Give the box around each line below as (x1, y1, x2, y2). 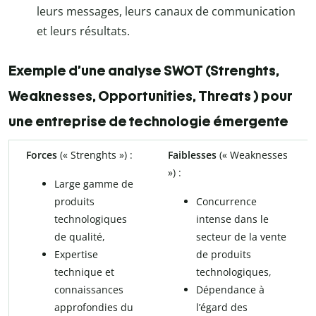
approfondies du (54, 300, 133, 315)
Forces (26, 148, 60, 162)
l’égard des (196, 300, 248, 315)
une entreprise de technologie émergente (8, 113, 288, 130)
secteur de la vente (196, 230, 286, 244)
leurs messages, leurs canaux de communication (37, 4, 296, 20)
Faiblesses (168, 148, 219, 162)
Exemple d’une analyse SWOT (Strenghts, (8, 62, 279, 80)
